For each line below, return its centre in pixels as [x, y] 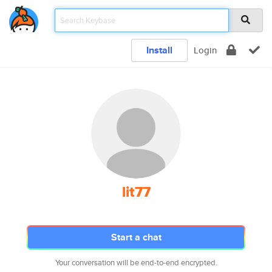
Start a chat [136, 237]
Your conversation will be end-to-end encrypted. [136, 263]
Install [159, 50]
